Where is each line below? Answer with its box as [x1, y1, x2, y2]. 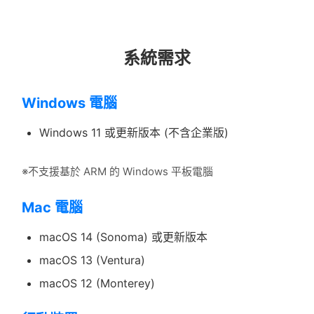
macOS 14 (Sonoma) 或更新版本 [39, 230, 207, 245]
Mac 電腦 [22, 199, 83, 217]
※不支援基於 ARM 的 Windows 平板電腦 [22, 165, 213, 179]
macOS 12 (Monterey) [39, 276, 155, 291]
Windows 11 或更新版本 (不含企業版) [39, 125, 228, 140]
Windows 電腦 [22, 95, 117, 112]
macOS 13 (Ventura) [39, 253, 145, 268]
